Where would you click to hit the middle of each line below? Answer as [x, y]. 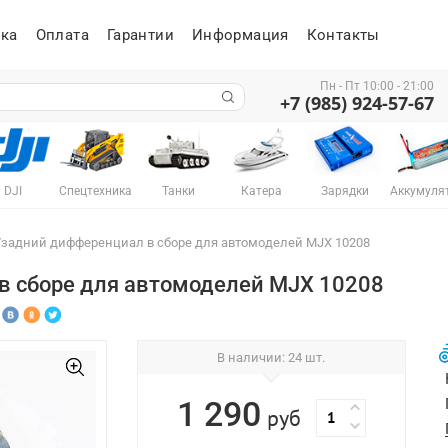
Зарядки [344, 191]
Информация [240, 35]
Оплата [62, 35]
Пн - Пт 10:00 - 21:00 [377, 86]
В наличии [250, 357]
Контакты [343, 35]
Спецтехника [95, 191]
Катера [261, 191]
